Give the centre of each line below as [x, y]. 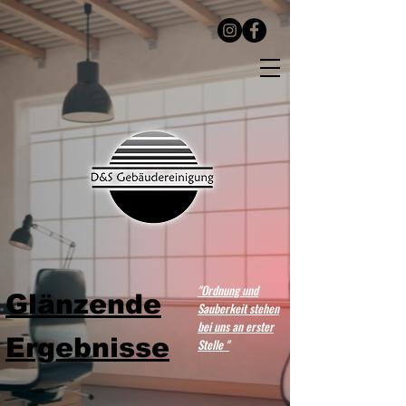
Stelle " [213, 344]
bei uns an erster [236, 326]
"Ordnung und [228, 290]
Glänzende [83, 304]
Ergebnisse [87, 348]
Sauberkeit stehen [238, 308]
